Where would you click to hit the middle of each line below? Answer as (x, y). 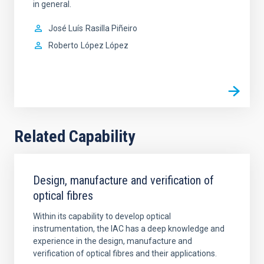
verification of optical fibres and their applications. (125, 253)
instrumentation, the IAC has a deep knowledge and (129, 228)
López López (105, 45)
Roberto (63, 45)
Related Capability (75, 136)
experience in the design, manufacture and (113, 241)
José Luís (66, 28)
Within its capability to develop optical (102, 216)
